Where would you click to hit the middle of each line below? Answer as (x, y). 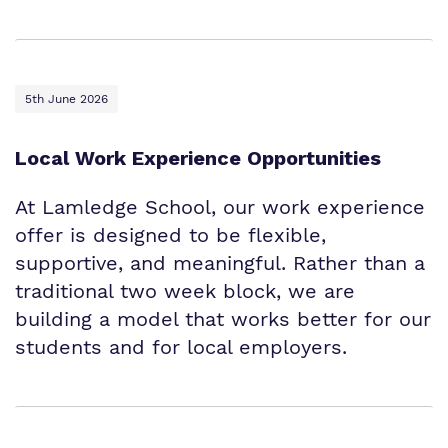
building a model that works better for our (223, 318)
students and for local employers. (181, 346)
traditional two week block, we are (185, 290)
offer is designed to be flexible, (170, 234)
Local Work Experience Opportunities (198, 157)
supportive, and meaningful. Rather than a (220, 262)
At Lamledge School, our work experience (220, 206)
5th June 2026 (66, 98)
